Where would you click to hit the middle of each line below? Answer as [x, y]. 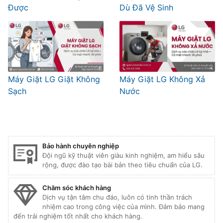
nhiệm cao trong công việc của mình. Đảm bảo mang [123, 207]
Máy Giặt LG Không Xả [162, 79]
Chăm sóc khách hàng [77, 188]
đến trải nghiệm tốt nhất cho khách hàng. [78, 216]
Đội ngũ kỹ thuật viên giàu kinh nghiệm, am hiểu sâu [123, 156]
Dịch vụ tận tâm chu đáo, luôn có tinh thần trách [117, 197]
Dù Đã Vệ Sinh [146, 7]
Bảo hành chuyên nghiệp [81, 146]
